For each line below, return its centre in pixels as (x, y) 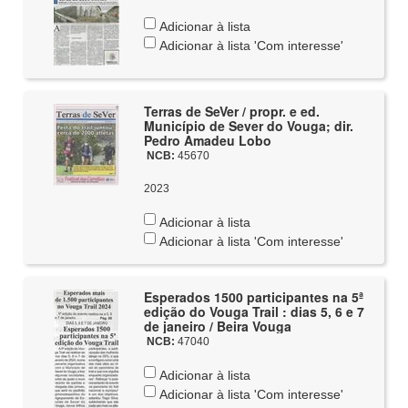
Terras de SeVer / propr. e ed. (231, 111)
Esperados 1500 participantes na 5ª (253, 297)
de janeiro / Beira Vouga (217, 326)
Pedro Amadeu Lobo (207, 140)
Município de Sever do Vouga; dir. (248, 126)
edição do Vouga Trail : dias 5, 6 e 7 (254, 311)
